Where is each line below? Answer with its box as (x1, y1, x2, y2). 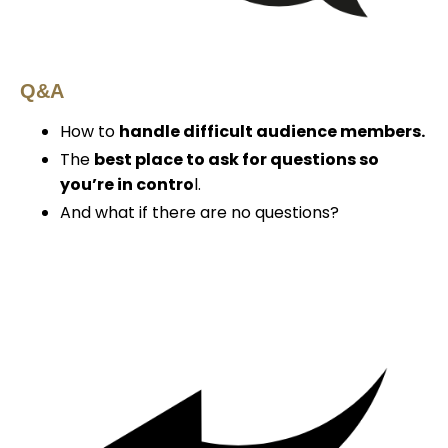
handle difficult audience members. (119, 120, 425, 144)
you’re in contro (60, 173, 194, 197)
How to (60, 120, 115, 144)
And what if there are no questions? (60, 201, 339, 225)
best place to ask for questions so (94, 148, 379, 172)
